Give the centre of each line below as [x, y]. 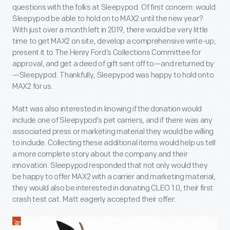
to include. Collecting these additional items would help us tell [114, 143]
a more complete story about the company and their [100, 154]
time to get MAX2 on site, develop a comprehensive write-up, [114, 41]
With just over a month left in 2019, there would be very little [110, 30]
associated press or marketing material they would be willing [113, 131]
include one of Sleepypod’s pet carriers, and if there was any [112, 120]
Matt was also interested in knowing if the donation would [107, 109]
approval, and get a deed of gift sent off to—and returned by [113, 64]
